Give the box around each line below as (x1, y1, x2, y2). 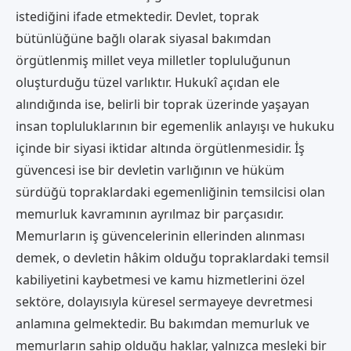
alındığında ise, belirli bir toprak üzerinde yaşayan (16, 95, 309, 113)
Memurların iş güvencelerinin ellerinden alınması (16, 226, 305, 244)
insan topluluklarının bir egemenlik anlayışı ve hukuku (16, 117, 335, 135)
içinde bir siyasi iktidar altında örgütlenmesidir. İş (16, 139, 305, 157)
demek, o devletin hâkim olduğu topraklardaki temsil (16, 248, 329, 266)
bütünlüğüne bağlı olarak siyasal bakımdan (16, 29, 271, 47)
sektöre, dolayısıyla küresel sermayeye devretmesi (16, 292, 313, 310)
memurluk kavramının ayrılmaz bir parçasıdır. (16, 204, 284, 223)
